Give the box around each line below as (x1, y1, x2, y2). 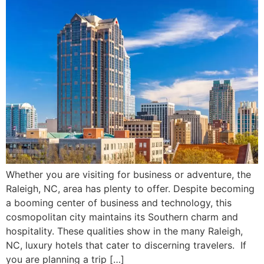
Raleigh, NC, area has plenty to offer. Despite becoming (6, 183, 255, 195)
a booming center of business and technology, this (6, 197, 232, 209)
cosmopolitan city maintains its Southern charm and (6, 211, 238, 223)
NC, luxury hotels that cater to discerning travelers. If (6, 239, 246, 252)
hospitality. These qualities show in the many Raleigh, (6, 225, 243, 237)
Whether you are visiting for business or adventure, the (6, 169, 251, 181)
